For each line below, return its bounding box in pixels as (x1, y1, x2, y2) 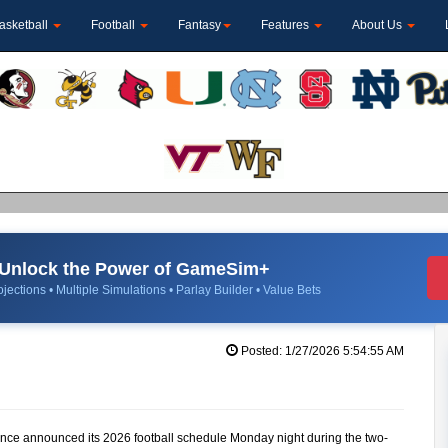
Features (261, 18, 312, 32)
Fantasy (178, 18, 221, 32)
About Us (352, 18, 405, 32)
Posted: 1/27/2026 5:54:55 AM (237, 343, 404, 358)
